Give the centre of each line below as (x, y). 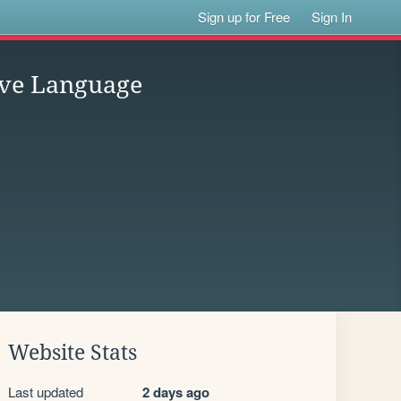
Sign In (332, 17)
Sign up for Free (244, 17)
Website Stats (73, 353)
